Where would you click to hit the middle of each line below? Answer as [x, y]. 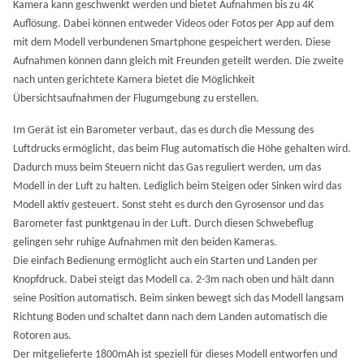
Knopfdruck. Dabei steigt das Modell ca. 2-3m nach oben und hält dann [173, 280]
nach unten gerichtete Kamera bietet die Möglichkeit [134, 80]
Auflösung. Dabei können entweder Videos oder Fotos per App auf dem [173, 24]
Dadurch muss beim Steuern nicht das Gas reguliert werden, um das [167, 168]
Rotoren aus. [42, 336]
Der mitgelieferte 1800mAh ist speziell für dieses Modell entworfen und [175, 355]
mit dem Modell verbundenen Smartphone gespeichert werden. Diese [172, 43]
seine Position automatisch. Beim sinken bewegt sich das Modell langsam [178, 299]
